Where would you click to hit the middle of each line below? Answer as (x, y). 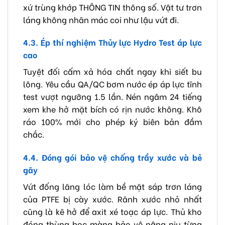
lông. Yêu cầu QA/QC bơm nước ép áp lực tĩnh (113, 84)
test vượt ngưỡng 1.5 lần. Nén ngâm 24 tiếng (113, 96)
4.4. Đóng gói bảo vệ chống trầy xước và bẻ (113, 157)
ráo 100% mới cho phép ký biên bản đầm (113, 122)
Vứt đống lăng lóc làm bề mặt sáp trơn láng (113, 186)
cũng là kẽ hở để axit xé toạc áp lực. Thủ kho (113, 211)
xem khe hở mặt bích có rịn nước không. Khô (113, 109)
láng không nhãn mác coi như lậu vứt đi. (101, 19)
